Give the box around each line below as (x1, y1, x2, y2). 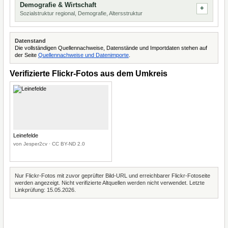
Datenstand (15, 38, 46, 44)
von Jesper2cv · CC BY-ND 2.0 (13, 141, 85, 147)
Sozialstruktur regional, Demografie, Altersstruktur (20, 10, 142, 16)
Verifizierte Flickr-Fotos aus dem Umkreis (10, 69, 167, 78)
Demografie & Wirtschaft (20, 1, 96, 9)
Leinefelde (13, 132, 38, 138)
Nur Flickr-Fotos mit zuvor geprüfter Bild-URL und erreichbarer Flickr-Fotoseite (15, 173, 210, 179)
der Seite (15, 52, 38, 58)
